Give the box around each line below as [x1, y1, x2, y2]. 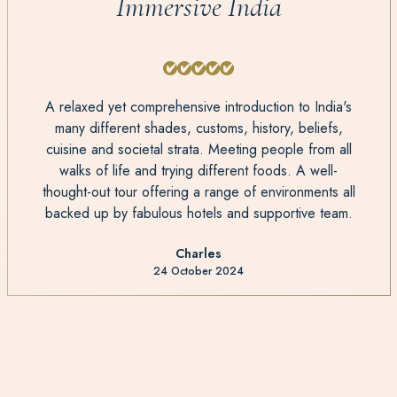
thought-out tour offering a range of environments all [42, 182, 355, 202]
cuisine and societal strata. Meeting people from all [45, 139, 352, 160]
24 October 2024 [153, 263, 244, 279]
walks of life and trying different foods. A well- [59, 160, 338, 181]
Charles [175, 245, 222, 262]
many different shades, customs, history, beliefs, [54, 118, 343, 138]
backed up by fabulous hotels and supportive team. [44, 203, 353, 223]
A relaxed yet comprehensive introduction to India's [45, 97, 352, 117]
